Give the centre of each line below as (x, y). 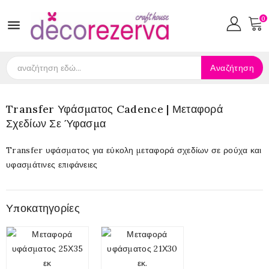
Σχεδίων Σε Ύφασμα (56, 123)
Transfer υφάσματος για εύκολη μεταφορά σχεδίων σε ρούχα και (134, 150)
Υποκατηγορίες (43, 208)
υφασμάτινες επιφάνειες (52, 165)
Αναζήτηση (232, 68)
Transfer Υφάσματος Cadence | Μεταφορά (115, 109)
